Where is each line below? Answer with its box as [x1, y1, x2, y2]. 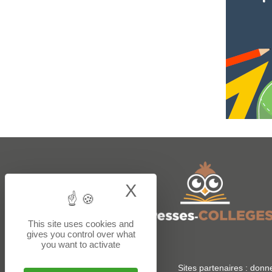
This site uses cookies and [28, 219, 134, 229]
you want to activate [41, 239, 120, 250]
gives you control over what [26, 229, 135, 239]
